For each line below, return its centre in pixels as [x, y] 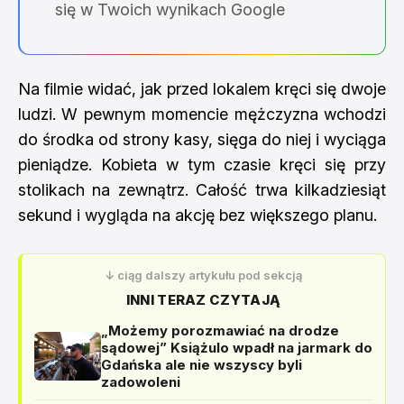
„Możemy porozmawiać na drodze [220, 331]
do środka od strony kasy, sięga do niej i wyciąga [202, 139]
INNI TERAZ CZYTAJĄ [203, 300]
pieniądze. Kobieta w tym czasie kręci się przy [202, 165]
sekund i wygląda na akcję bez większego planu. [197, 215]
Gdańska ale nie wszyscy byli [202, 365]
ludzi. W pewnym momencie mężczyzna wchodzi [202, 114]
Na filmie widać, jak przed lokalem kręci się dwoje [202, 89]
